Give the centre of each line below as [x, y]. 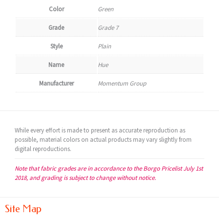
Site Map [23, 209]
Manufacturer [56, 83]
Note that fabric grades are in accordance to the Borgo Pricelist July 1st [109, 168]
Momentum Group [122, 83]
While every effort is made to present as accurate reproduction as [100, 130]
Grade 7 [108, 28]
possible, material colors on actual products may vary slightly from [103, 140]
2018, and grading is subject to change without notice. [85, 178]
